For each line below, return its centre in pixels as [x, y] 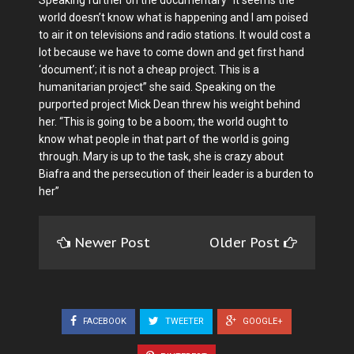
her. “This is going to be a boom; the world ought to [164, 122]
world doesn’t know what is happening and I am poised [173, 18]
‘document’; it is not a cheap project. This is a [149, 70]
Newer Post [112, 243]
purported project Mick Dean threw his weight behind [169, 105]
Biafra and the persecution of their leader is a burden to [176, 174]
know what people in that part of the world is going [164, 139]
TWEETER [183, 322]
